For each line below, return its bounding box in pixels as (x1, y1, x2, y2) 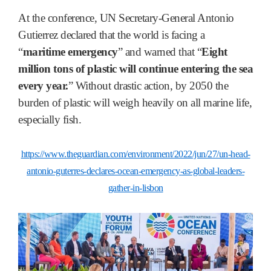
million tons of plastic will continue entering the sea (18, 62, 253, 75)
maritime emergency (22, 45, 118, 58)
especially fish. (18, 113, 81, 126)
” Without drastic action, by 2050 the (68, 79, 228, 92)
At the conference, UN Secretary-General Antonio (18, 11, 234, 24)
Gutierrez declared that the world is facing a (18, 28, 205, 41)
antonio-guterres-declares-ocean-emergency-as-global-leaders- (27, 165, 244, 176)
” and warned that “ (117, 45, 201, 58)
